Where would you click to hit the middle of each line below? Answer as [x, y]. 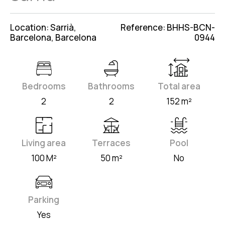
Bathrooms [111, 86]
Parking [44, 200]
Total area [179, 86]
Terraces [111, 143]
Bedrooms [44, 86]
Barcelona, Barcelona [53, 38]
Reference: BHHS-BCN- [168, 28]
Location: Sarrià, [43, 28]
